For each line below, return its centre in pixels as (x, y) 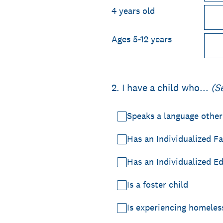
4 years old (133, 11)
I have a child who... (167, 88)
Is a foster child (158, 184)
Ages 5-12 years (142, 39)
